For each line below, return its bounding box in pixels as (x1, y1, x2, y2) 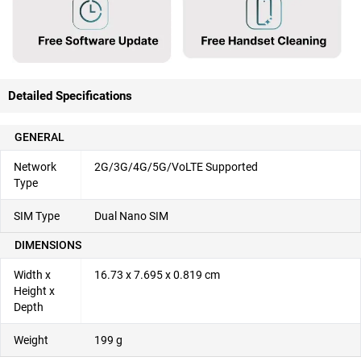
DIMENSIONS (15, 238, 81, 251)
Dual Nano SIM (94, 209, 168, 222)
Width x (14, 268, 51, 281)
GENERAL (15, 130, 64, 143)
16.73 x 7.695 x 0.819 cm (94, 268, 220, 281)
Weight (14, 333, 48, 346)
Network (14, 160, 56, 173)
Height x (14, 284, 55, 297)
